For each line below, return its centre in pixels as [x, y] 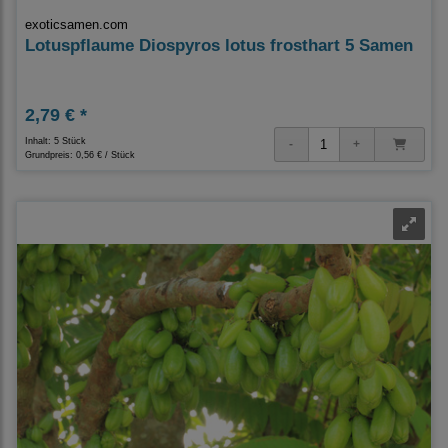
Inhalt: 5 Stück [55, 141]
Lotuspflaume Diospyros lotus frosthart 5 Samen [219, 45]
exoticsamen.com [76, 24]
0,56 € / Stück [105, 155]
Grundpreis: [50, 155]
